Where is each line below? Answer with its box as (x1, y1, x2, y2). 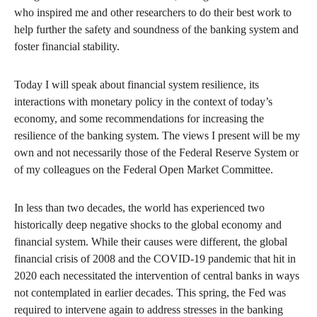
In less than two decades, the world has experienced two (14, 202, 265, 214)
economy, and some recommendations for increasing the (14, 113, 264, 125)
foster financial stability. (14, 40, 120, 53)
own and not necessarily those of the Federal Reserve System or (14, 146, 299, 159)
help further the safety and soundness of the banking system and (14, 23, 299, 36)
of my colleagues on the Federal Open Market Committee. (14, 163, 273, 176)
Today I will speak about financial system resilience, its (14, 79, 259, 91)
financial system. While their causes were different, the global (14, 236, 287, 248)
